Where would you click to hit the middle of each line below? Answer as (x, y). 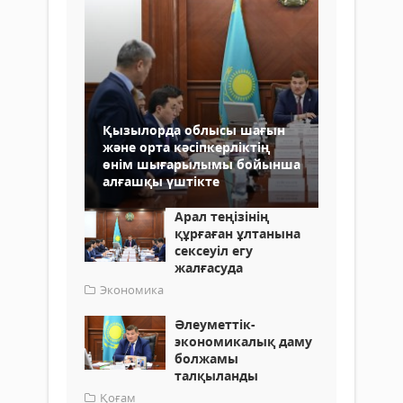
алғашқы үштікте (161, 182)
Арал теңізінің (222, 217)
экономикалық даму (243, 342)
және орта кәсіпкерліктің (186, 148)
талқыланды (216, 376)
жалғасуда (209, 268)
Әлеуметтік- (215, 325)
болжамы (206, 359)
